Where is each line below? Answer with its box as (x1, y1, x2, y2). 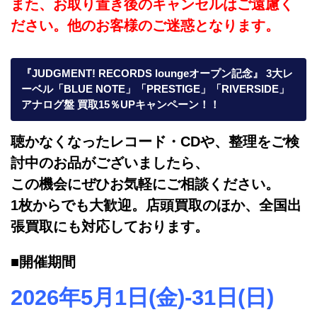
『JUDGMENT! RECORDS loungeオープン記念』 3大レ (21, 67, 293, 80)
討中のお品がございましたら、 (11, 154, 209, 171)
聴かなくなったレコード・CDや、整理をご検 (11, 133, 299, 149)
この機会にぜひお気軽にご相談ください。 (11, 175, 279, 192)
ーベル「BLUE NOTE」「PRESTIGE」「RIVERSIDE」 (21, 83, 289, 96)
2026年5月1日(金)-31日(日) (11, 284, 274, 309)
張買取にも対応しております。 (11, 218, 209, 234)
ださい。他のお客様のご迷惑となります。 (11, 18, 279, 33)
